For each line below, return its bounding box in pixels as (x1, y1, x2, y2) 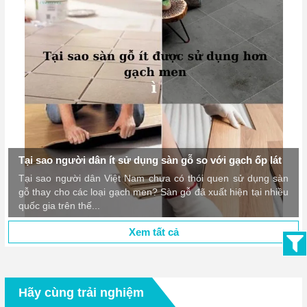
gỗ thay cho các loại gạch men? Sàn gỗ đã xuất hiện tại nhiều (19, 186, 288, 198)
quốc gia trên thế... (19, 200, 100, 212)
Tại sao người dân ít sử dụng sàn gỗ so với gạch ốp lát (19, 154, 282, 167)
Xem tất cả (128, 226, 179, 238)
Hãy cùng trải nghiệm (19, 286, 144, 300)
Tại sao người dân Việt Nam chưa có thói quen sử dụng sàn (19, 173, 288, 184)
